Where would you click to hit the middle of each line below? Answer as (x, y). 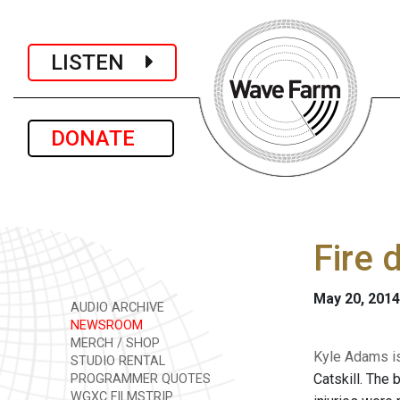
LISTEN (98, 62)
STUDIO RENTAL (116, 361)
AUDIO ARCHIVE (116, 308)
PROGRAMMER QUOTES (139, 379)
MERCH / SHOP (113, 343)
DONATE (101, 138)
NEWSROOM (105, 325)
